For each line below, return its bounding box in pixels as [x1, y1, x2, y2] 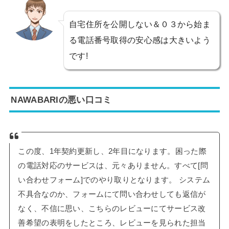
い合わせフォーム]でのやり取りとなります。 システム [18, 176, 211, 185]
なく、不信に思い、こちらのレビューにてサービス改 [18, 204, 206, 213]
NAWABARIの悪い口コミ [11, 94, 112, 105]
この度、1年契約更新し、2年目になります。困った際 [18, 147, 207, 156]
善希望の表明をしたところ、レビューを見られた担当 [18, 219, 206, 227]
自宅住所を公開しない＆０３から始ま [68, 19, 211, 29]
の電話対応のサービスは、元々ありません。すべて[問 [18, 162, 208, 170]
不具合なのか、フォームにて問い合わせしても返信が [18, 190, 206, 199]
